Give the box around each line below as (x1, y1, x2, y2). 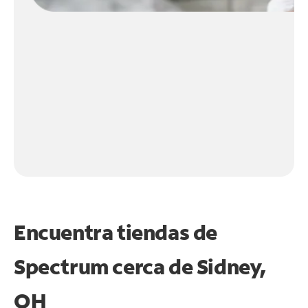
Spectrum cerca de (14, 252, 197, 280)
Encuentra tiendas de (14, 218, 218, 245)
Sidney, (196, 252, 267, 280)
